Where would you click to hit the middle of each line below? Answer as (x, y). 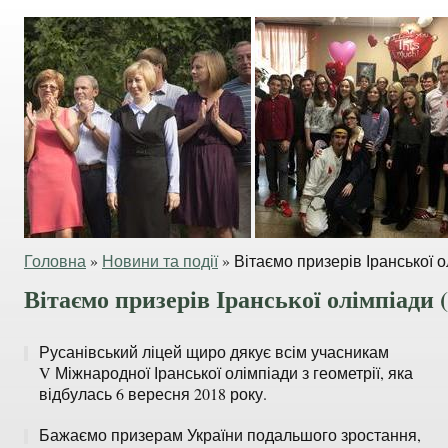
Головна (55, 260)
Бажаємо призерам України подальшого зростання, (230, 434)
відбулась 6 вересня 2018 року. (153, 393)
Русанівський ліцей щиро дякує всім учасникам (214, 351)
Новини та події (160, 260)
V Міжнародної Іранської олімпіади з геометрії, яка (226, 372)
